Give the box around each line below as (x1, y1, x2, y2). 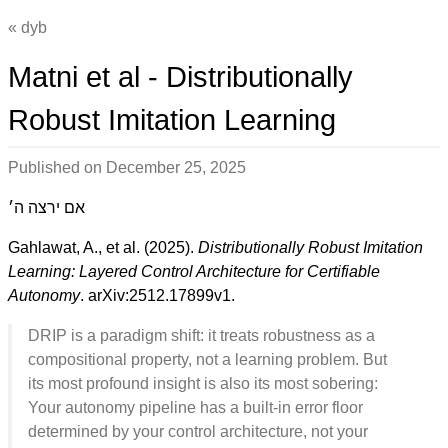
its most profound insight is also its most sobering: (28, 375, 378, 392)
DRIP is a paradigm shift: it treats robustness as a (28, 327, 375, 344)
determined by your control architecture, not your (28, 423, 368, 440)
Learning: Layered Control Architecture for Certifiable (8, 263, 380, 280)
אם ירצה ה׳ (8, 199, 85, 216)
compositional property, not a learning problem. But (28, 351, 387, 368)
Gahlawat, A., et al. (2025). (8, 239, 198, 256)
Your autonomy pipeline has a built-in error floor (28, 399, 363, 416)
